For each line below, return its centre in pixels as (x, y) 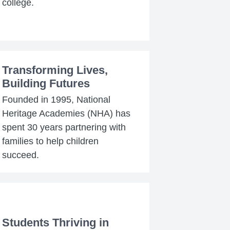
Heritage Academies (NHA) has (66, 113)
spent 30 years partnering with (64, 127)
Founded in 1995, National (56, 99)
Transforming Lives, (55, 70)
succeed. (20, 155)
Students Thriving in (55, 222)
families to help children (50, 141)
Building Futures (46, 83)
